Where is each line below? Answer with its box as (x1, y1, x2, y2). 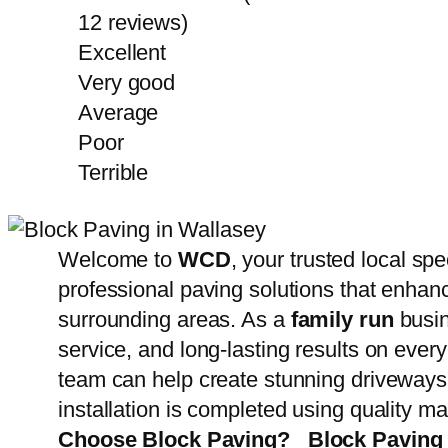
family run (290, 307, 394, 333)
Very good (78, 69, 176, 95)
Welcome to (58, 247, 178, 273)
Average (78, 99, 159, 125)
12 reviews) (78, 9, 188, 35)
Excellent (78, 39, 167, 65)
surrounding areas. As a (58, 307, 291, 333)
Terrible (78, 159, 149, 185)
